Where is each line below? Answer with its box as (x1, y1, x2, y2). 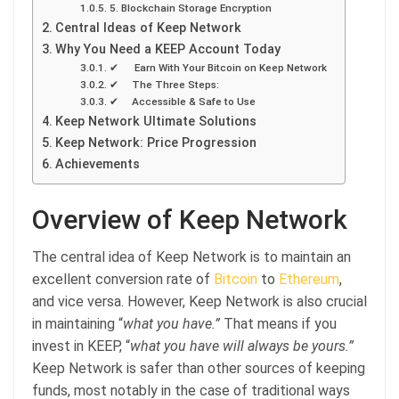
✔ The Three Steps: (109, 77, 219, 91)
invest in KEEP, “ (32, 337, 130, 354)
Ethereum (279, 270, 339, 288)
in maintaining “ (32, 314, 123, 332)
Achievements (54, 156, 140, 172)
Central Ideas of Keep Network (54, 20, 241, 36)
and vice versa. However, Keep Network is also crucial (32, 292, 367, 310)
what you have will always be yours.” (130, 337, 354, 354)
